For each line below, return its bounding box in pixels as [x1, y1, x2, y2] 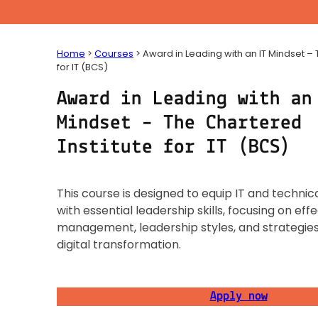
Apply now [209, 290, 268, 302]
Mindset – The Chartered [57, 113, 302, 134]
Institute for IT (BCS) [57, 137, 291, 158]
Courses [94, 47, 133, 61]
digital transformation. [57, 236, 181, 253]
